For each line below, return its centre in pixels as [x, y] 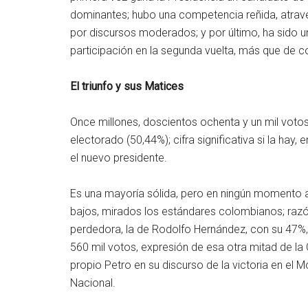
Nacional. [93, 283]
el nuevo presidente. [119, 158]
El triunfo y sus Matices [127, 86]
